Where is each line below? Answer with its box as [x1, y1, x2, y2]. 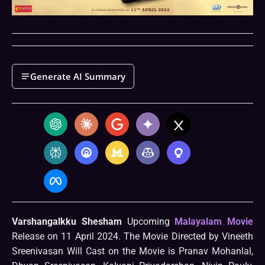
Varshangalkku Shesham [12, 216, 122, 228]
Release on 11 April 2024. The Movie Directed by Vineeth [12, 231, 253, 243]
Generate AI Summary [30, 70, 125, 83]
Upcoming [121, 216, 175, 228]
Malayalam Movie [174, 216, 253, 228]
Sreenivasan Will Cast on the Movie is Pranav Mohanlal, [12, 245, 253, 257]
